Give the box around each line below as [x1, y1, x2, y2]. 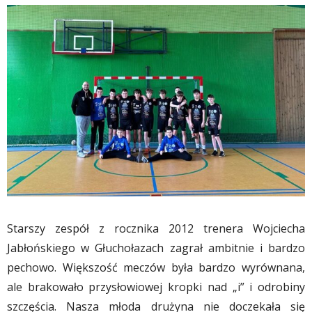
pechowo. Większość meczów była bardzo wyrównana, [7, 259, 305, 275]
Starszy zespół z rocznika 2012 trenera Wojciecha [7, 220, 305, 236]
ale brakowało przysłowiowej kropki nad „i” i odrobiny [7, 279, 305, 295]
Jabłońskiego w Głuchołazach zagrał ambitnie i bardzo [7, 240, 305, 256]
